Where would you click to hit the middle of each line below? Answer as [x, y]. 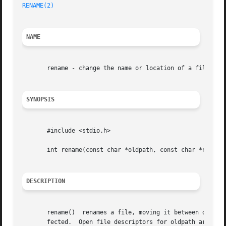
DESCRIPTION [46, 181]
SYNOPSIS [41, 100]
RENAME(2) [38, 6]
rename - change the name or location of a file [116, 68]
